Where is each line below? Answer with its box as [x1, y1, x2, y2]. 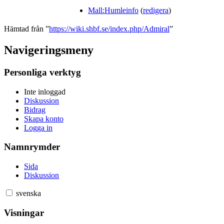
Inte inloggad [24, 87, 65, 96]
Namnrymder [4, 141, 60, 152]
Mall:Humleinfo [88, 6, 138, 15]
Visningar [4, 207, 44, 218]
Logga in [24, 123, 52, 132]
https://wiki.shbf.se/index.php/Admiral [49, 24, 169, 33]
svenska [16, 189, 41, 198]
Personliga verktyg [4, 66, 81, 77]
